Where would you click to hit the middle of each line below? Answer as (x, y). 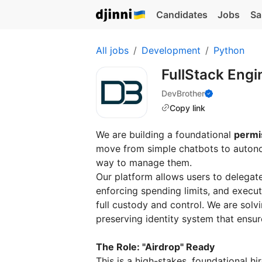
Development (171, 50)
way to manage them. (144, 163)
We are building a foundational (165, 135)
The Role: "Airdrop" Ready (155, 247)
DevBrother (183, 93)
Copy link (187, 108)
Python (229, 50)
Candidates (182, 15)
